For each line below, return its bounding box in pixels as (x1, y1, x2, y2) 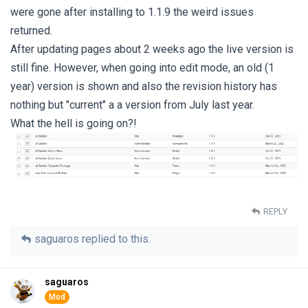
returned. (10, 24, 52, 37)
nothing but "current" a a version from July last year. (10, 98, 254, 111)
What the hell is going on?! (10, 117, 137, 130)
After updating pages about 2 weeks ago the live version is (10, 43, 294, 56)
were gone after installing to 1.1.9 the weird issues (10, 5, 254, 19)
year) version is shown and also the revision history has (10, 80, 277, 93)
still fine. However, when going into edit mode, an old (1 (10, 61, 274, 74)
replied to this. (79, 232, 151, 245)
